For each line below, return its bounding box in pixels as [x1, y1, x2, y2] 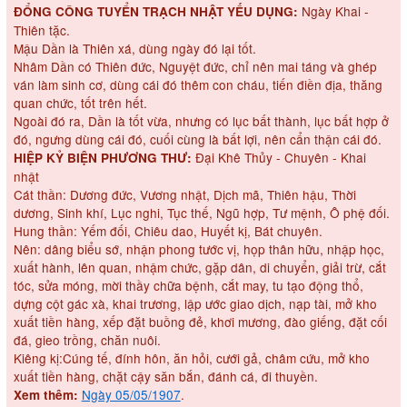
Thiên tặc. [13, 21, 70, 40]
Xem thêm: [13, 386, 78, 404]
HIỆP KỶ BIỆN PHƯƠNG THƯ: [13, 149, 192, 167]
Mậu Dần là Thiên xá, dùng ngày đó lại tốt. [13, 39, 256, 58]
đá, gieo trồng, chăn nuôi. [13, 331, 161, 350]
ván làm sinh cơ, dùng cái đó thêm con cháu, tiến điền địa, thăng [13, 75, 382, 94]
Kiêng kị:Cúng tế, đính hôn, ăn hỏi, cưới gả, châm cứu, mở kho [13, 349, 370, 368]
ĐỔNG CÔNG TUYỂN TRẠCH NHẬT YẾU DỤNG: [13, 3, 298, 21]
